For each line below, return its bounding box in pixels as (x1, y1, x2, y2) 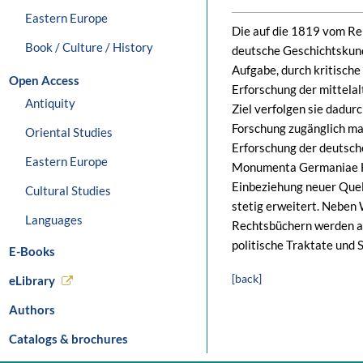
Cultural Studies (25, 183, 111, 198)
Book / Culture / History (25, 40, 153, 54)
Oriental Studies (25, 125, 113, 139)
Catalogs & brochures (9, 331, 128, 346)
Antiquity (25, 96, 75, 110)
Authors (9, 302, 55, 317)
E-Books (9, 244, 55, 258)
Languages (25, 212, 83, 227)
